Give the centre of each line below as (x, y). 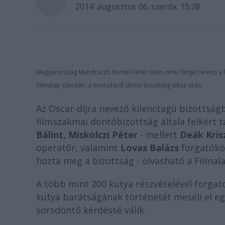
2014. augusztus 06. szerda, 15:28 (138, 7)
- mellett (159, 135)
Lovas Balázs (150, 148)
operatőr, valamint (78, 148)
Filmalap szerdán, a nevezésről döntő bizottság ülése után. (119, 85)
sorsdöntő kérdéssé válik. (91, 210)
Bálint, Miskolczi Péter (87, 135)
